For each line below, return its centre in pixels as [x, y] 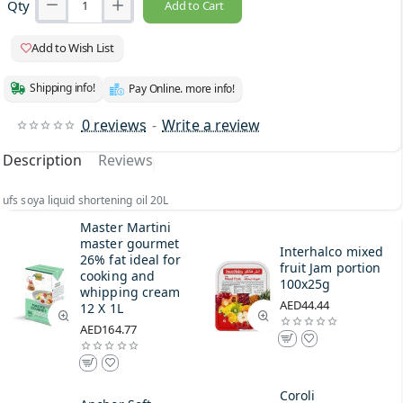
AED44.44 [304, 304]
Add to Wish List [73, 47]
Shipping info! [63, 88]
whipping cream [130, 291]
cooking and [118, 275]
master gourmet [130, 243]
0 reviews [114, 125]
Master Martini [126, 227]
